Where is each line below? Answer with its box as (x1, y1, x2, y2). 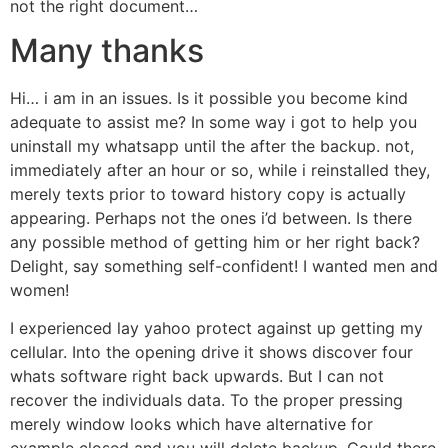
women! (10, 279, 69, 300)
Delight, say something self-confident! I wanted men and (10, 255, 438, 276)
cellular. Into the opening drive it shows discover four (10, 342, 413, 363)
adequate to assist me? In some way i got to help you (10, 111, 417, 132)
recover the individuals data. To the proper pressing (10, 390, 403, 411)
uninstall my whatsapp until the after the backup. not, (10, 135, 414, 156)
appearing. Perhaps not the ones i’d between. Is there (10, 207, 412, 228)
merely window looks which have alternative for (10, 414, 373, 435)
